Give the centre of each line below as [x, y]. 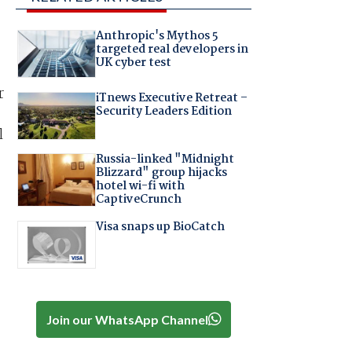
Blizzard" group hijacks [161, 173]
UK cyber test [133, 63]
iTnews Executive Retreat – [171, 98]
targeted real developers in [172, 50]
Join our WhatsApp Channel [127, 319]
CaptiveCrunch [138, 200]
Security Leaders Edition [163, 111]
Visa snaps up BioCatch [160, 227]
